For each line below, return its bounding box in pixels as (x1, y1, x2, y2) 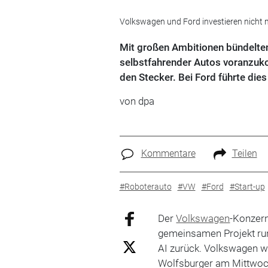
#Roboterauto (119, 181, 172, 191)
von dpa (119, 95, 154, 107)
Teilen (232, 148, 257, 159)
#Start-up (229, 181, 265, 191)
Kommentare (141, 148, 196, 159)
